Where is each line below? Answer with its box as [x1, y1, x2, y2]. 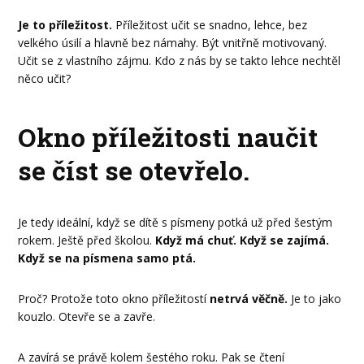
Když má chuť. [152, 232, 237, 248]
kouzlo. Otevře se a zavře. [18, 308, 156, 324]
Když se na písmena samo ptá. [18, 249, 197, 266]
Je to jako [288, 290, 342, 306]
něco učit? [18, 70, 71, 86]
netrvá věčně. [210, 290, 288, 306]
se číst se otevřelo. [18, 153, 250, 188]
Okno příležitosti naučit [18, 119, 318, 155]
